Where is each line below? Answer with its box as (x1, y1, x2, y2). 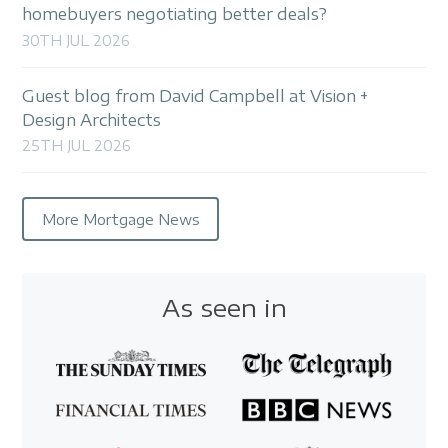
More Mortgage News (41, 210, 200, 228)
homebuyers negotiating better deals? (22, 4, 328, 25)
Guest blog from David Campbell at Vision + (22, 85, 369, 106)
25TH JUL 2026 (22, 137, 132, 155)
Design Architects (22, 109, 162, 130)
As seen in (161, 292, 287, 323)
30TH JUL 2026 (22, 31, 131, 49)
